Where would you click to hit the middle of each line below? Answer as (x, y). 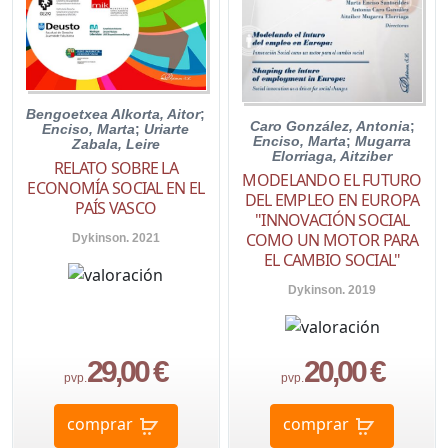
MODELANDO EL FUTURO (332, 179)
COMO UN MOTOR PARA (332, 239)
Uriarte (167, 129)
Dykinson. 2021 (115, 238)
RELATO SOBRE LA (115, 168)
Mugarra (383, 140)
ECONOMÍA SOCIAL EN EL (116, 188)
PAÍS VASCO (116, 208)
